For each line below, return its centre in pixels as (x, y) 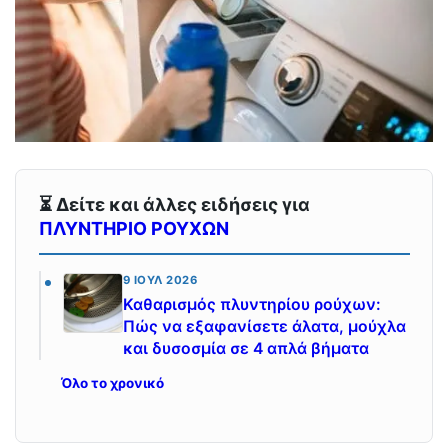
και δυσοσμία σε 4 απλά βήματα (246, 349)
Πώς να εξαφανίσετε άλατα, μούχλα (264, 327)
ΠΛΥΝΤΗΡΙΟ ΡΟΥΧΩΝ (133, 228)
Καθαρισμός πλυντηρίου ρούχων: (252, 305)
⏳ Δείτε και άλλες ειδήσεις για (174, 204)
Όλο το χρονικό (112, 383)
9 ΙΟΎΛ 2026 (160, 279)
